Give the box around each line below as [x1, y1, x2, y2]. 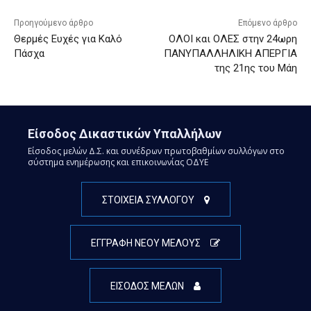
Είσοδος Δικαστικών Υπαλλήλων [28, 126, 221, 141]
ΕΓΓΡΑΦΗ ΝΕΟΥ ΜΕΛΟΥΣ [91, 237, 201, 249]
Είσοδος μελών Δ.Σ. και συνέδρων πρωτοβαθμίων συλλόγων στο [28, 144, 285, 157]
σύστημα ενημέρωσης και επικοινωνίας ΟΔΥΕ [28, 155, 208, 168]
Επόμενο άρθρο [237, 17, 297, 28]
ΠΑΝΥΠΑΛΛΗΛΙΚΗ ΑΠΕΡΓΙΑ [163, 47, 297, 60]
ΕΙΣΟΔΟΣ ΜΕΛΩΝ [110, 280, 184, 292]
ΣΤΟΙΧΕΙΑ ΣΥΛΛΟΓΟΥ [101, 194, 194, 205]
